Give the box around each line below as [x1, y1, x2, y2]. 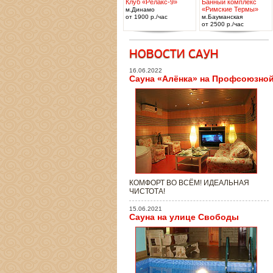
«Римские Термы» [202, 5, 258, 13]
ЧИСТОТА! [129, 187, 165, 196]
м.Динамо [126, 6, 155, 13]
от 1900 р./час [126, 13, 168, 20]
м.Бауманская [202, 13, 243, 20]
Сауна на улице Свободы [129, 212, 239, 222]
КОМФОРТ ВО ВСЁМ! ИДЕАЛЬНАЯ [129, 179, 249, 187]
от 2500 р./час [202, 21, 244, 27]
